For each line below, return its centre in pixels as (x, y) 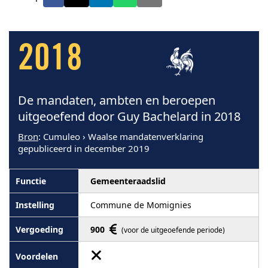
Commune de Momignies (141, 205)
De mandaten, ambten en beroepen (117, 100)
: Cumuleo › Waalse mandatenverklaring (121, 136)
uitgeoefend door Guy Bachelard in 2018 (129, 116)
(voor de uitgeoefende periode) (173, 230)
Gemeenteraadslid (128, 181)
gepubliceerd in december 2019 (84, 148)
